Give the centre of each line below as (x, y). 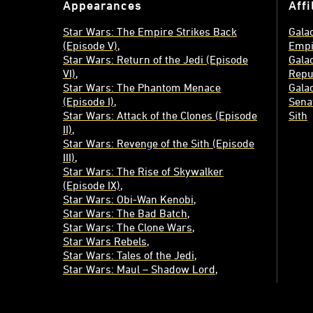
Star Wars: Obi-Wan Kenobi (128, 199)
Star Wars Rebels (105, 241)
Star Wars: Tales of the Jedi (129, 255)
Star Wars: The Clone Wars (128, 227)
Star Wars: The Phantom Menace (142, 87)
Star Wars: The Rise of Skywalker (143, 171)
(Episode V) (90, 45)
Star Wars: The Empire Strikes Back (150, 31)
